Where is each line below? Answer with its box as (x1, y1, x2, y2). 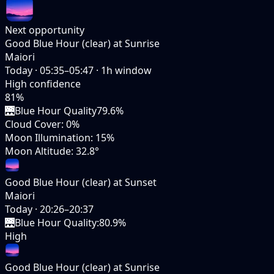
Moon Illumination (5, 130, 91, 144)
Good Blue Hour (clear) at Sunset (5, 175, 157, 189)
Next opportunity (5, 23, 84, 37)
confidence (29, 76, 81, 91)
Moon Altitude (5, 144, 71, 158)
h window (106, 63, 152, 77)
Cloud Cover (5, 117, 61, 131)
